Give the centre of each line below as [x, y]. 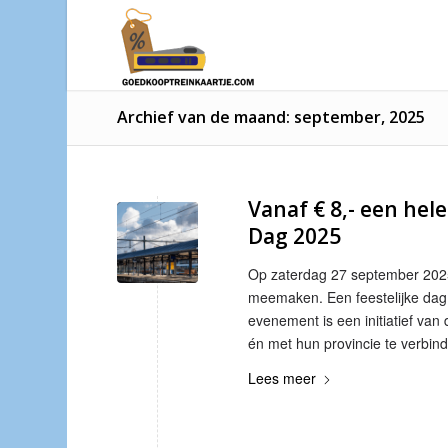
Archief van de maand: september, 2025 [271, 117]
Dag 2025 [295, 236]
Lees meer [282, 377]
